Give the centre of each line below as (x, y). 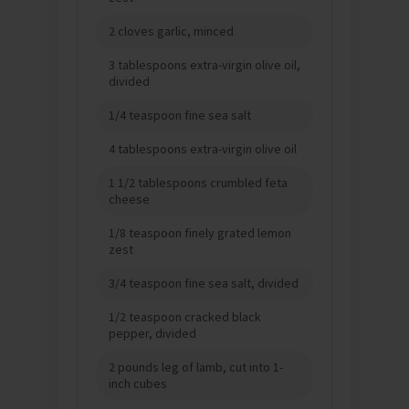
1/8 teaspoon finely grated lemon (200, 232)
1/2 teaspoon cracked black (185, 316)
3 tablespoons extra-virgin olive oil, (204, 64)
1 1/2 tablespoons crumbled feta (198, 182)
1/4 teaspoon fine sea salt (180, 115)
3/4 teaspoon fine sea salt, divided (204, 283)
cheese (129, 199)
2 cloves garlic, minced (171, 31)
